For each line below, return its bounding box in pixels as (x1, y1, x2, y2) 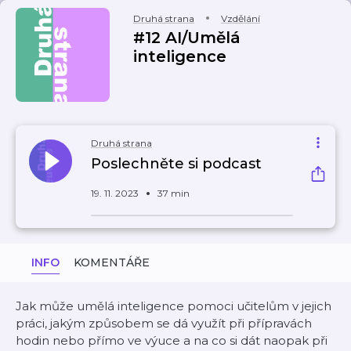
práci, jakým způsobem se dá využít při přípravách (16, 316, 312, 331)
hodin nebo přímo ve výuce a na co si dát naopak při (16, 333, 327, 348)
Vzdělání (221, 13, 260, 24)
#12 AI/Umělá (133, 28, 241, 47)
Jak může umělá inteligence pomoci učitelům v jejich (16, 299, 331, 313)
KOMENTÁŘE (74, 255, 150, 270)
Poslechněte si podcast (91, 155, 262, 172)
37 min (157, 187, 190, 199)
